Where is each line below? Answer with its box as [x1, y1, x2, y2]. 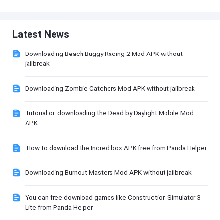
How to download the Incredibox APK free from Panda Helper [25, 143, 207, 152]
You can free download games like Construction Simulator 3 [25, 193, 201, 201]
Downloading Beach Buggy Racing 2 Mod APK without [25, 50, 183, 58]
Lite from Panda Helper [25, 203, 93, 211]
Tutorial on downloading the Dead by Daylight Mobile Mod [25, 109, 193, 117]
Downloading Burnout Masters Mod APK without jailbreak [25, 168, 192, 177]
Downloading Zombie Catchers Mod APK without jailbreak [25, 84, 195, 92]
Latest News [12, 28, 70, 41]
